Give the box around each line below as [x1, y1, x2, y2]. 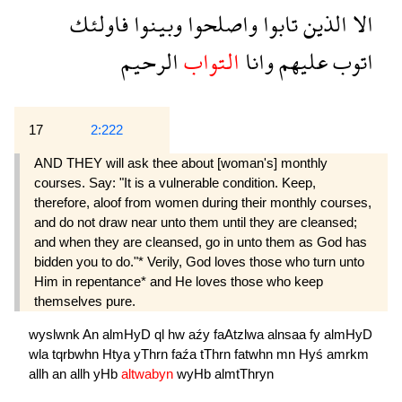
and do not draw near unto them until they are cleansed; [34, 214, 357, 231]
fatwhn [234, 346, 276, 363]
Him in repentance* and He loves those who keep [34, 274, 323, 290]
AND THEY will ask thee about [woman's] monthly [34, 155, 328, 171]
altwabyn [121, 366, 177, 382]
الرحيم [121, 36, 179, 87]
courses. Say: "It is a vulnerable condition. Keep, [34, 175, 316, 191]
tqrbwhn [52, 346, 102, 363]
